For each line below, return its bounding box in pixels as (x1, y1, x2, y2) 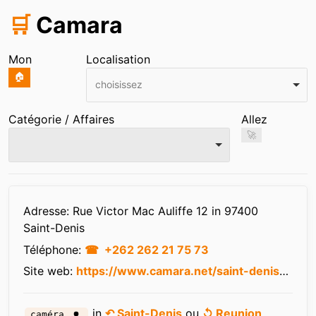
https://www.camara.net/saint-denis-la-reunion (76, 263, 279, 278)
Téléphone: (23, 242, 85, 257)
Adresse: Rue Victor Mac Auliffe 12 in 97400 (23, 204, 258, 219)
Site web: (23, 263, 76, 278)
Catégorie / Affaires (8, 112, 114, 126)
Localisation (86, 52, 150, 66)
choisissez (95, 78, 142, 90)
